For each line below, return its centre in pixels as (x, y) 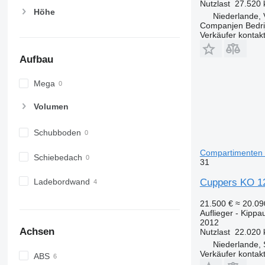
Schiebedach (58, 157)
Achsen (37, 232)
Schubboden (57, 133)
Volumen (51, 107)
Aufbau (36, 59)
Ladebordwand (62, 181)
